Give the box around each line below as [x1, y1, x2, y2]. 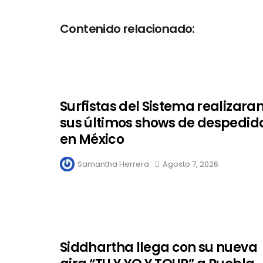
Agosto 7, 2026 [163, 159, 218, 170]
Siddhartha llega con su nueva [60, 238, 257, 257]
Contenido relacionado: [60, 21, 195, 38]
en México [60, 130, 124, 149]
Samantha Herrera [77, 159, 149, 170]
